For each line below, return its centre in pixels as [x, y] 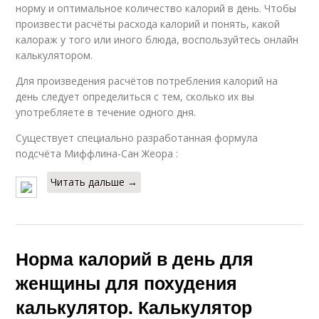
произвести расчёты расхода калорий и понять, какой [148, 24]
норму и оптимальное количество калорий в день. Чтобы [156, 8]
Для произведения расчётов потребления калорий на [147, 81]
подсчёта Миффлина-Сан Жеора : [97, 153]
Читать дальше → [94, 182]
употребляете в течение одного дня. [106, 112]
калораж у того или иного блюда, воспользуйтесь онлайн [157, 40]
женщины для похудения [127, 283]
